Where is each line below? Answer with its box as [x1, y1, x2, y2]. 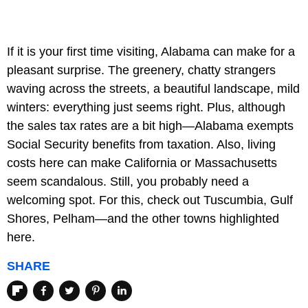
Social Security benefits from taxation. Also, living [7, 137, 276, 151]
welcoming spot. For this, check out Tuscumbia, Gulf [7, 192, 293, 207]
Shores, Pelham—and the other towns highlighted [7, 211, 279, 225]
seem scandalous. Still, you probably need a [7, 174, 249, 188]
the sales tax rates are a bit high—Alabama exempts [7, 118, 294, 133]
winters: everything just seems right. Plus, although [7, 100, 285, 114]
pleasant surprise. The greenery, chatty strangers [7, 63, 276, 77]
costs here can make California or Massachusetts [7, 155, 277, 170]
